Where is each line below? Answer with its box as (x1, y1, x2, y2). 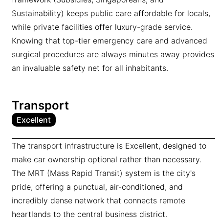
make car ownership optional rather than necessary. (12, 154, 201, 164)
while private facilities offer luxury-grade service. (12, 22, 193, 32)
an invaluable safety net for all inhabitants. (12, 63, 168, 73)
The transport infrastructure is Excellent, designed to (12, 141, 206, 151)
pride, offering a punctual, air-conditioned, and (12, 182, 183, 192)
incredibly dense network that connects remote (12, 196, 185, 205)
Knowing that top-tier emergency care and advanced (12, 36, 207, 45)
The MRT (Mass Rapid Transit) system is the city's (12, 168, 196, 178)
